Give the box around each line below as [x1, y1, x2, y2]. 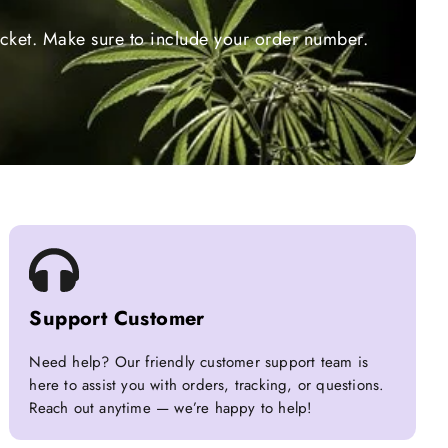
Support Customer [29, 304, 205, 334]
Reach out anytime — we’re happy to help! [29, 397, 313, 420]
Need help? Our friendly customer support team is [29, 351, 368, 374]
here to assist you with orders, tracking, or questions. [29, 374, 385, 397]
